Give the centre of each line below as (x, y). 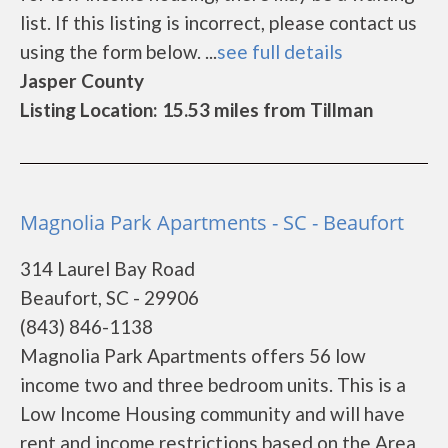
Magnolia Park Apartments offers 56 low (193, 355)
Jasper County (82, 80)
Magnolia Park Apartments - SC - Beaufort (212, 222)
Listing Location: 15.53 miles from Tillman (196, 109)
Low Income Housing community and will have (212, 413)
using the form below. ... (118, 51)
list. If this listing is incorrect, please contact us (218, 22)
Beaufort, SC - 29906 (109, 297)
